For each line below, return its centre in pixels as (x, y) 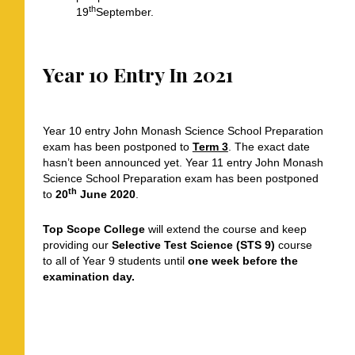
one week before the (242, 261)
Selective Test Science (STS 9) (193, 245)
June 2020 (106, 194)
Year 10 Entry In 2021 (137, 74)
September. (124, 12)
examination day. (88, 277)
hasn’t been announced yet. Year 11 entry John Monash (183, 162)
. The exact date (269, 146)
